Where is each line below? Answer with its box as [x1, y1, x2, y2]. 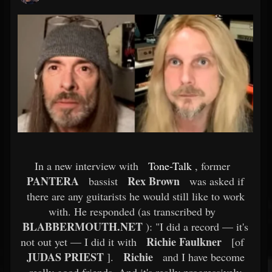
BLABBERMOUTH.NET [22, 219, 143, 234]
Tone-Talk [148, 158, 192, 173]
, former [191, 158, 230, 173]
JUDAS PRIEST [26, 249, 104, 265]
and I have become [159, 250, 245, 264]
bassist [86, 174, 118, 188]
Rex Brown [127, 173, 180, 189]
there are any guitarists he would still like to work [26, 189, 245, 203]
